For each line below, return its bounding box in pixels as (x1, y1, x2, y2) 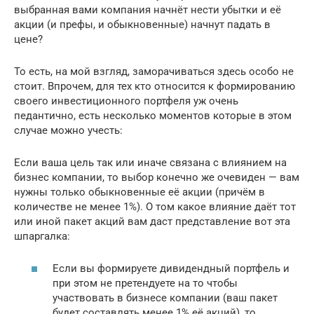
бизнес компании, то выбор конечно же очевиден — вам (14, 170, 299, 184)
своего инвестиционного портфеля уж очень (14, 94, 238, 107)
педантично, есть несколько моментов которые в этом (14, 109, 292, 122)
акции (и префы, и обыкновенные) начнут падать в (14, 18, 271, 31)
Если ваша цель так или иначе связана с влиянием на (14, 156, 287, 169)
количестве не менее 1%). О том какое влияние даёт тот (14, 200, 296, 213)
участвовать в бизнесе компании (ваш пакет (53, 292, 278, 305)
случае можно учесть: (14, 123, 123, 137)
